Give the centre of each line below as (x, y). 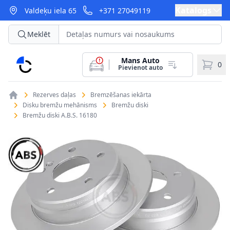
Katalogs (193, 10)
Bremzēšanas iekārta (121, 95)
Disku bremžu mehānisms (60, 105)
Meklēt (39, 34)
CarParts (33, 62)
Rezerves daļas (54, 95)
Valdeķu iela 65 (51, 11)
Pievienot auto (140, 68)
